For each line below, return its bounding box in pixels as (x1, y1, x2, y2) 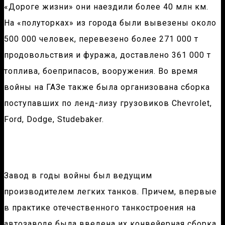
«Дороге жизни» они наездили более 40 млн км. (4, 2, 208, 12)
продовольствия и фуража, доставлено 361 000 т (4, 50, 211, 60)
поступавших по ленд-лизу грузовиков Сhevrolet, (4, 98, 212, 108)
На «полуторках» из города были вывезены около (4, 18, 216, 28)
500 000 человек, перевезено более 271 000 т (4, 34, 198, 44)
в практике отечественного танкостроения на (4, 203, 196, 213)
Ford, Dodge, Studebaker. (4, 115, 104, 125)
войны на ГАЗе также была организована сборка (4, 82, 210, 92)
